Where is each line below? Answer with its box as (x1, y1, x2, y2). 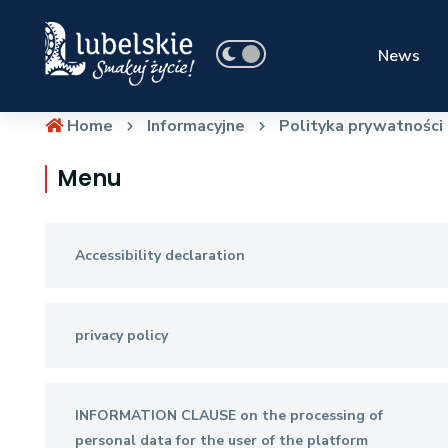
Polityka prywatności (278, 115, 443, 137)
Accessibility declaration (74, 246, 245, 265)
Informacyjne (146, 115, 245, 137)
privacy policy (74, 326, 168, 345)
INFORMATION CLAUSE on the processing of (74, 406, 383, 425)
